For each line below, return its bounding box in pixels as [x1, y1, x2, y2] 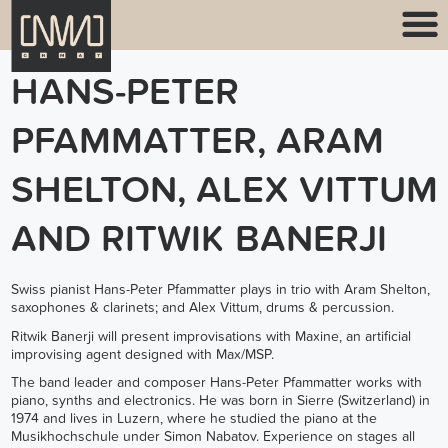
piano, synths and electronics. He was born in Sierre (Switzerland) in [10, 392, 430, 410]
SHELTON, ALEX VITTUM [10, 166, 438, 213]
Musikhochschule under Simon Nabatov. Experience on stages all [10, 428, 415, 446]
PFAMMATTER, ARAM [10, 117, 384, 164]
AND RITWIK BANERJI [10, 215, 387, 262]
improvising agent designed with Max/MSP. [10, 345, 274, 363]
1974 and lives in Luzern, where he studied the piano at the [10, 410, 377, 428]
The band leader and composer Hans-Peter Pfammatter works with [10, 374, 422, 392]
